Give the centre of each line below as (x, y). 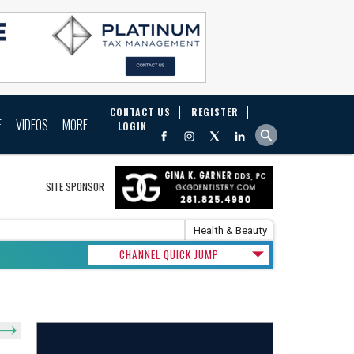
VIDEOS (32, 124)
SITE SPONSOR (75, 186)
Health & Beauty (230, 230)
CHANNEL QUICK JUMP (169, 254)
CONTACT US (140, 111)
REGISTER (215, 111)
